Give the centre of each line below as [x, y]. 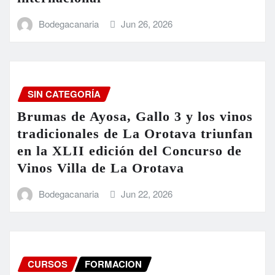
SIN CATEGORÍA [64, 94]
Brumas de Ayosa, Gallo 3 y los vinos [135, 117]
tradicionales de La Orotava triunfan [135, 134]
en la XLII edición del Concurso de [130, 151]
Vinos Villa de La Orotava [101, 168]
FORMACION [113, 264]
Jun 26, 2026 [147, 24]
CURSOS [48, 264]
